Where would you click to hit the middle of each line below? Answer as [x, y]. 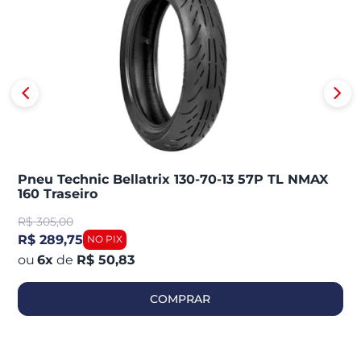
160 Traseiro [57, 193]
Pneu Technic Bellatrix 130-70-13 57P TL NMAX [172, 179]
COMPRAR [180, 299]
